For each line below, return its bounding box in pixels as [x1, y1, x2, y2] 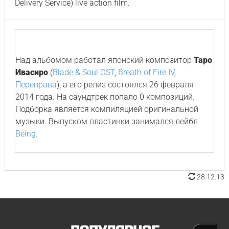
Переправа [15, 80, 57, 89]
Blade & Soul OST [52, 67, 114, 77]
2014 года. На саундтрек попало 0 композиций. [15, 92, 195, 102]
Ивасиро [15, 67, 48, 77]
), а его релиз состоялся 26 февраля [56, 80, 194, 89]
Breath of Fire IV [118, 67, 174, 77]
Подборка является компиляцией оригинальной [15, 104, 198, 114]
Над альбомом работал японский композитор [15, 55, 194, 65]
